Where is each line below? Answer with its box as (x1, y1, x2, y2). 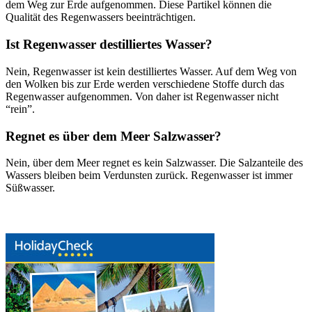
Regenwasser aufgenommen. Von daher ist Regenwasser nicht (6, 90, 279, 102)
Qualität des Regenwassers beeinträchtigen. (6, 11, 198, 24)
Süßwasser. (6, 182, 55, 194)
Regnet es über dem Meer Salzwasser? (6, 128, 221, 143)
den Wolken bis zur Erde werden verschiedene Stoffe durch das (6, 77, 284, 90)
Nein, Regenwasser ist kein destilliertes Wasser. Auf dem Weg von (6, 65, 297, 77)
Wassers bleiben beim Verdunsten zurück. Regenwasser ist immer (6, 169, 292, 182)
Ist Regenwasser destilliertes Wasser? (6, 37, 212, 52)
